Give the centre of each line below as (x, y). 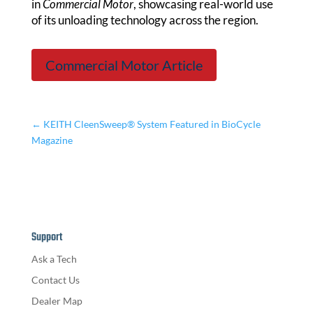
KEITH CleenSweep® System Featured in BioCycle (152, 124)
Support (46, 238)
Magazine (52, 140)
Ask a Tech (54, 259)
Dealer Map (57, 301)
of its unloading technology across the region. (145, 20)
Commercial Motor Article (124, 65)
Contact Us (55, 280)
